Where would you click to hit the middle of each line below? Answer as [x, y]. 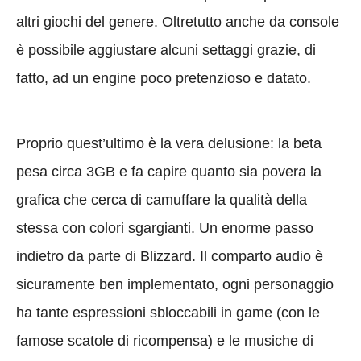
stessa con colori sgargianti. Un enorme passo [165, 228]
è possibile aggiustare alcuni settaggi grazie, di [166, 50]
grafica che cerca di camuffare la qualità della [162, 199]
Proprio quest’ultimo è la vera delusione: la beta [169, 143]
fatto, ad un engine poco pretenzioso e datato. [164, 78]
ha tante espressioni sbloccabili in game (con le [168, 312]
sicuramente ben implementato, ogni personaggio [175, 284]
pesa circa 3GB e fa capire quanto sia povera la [169, 171]
